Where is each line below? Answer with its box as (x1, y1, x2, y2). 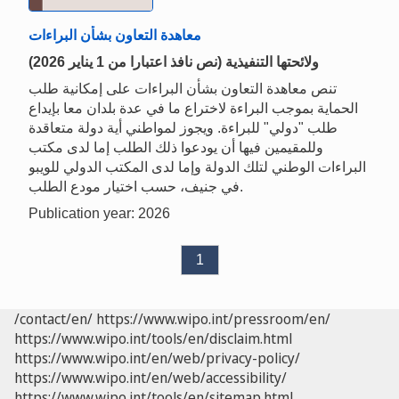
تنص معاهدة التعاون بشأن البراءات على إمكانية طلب (28, 81, 337, 97)
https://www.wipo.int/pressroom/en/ (96, 309, 330, 330)
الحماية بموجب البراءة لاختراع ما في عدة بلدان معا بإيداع (28, 101, 358, 117)
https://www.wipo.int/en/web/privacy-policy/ (14, 348, 300, 369)
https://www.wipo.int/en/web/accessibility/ (14, 368, 287, 388)
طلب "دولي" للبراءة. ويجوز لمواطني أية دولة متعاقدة (28, 120, 338, 136)
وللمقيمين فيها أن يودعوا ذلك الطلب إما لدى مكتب (28, 140, 323, 156)
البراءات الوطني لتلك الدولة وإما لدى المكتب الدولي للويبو (28, 159, 366, 175)
